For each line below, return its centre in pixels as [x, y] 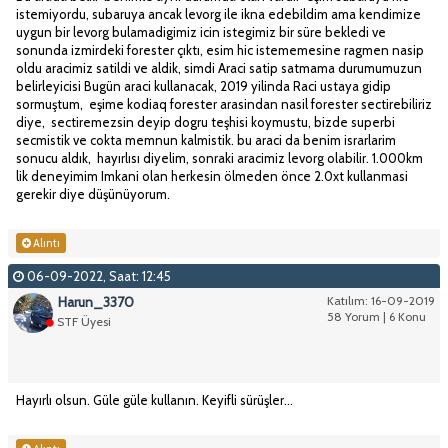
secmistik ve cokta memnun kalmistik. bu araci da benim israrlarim [206, 140]
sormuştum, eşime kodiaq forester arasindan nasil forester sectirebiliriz [224, 104]
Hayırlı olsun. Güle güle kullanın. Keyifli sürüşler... [154, 400]
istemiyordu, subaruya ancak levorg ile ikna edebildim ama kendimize [218, 14]
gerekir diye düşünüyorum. [93, 194]
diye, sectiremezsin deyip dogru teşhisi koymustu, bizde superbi [205, 122]
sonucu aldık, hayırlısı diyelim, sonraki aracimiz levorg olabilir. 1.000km [219, 158]
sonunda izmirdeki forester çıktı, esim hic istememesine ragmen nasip [220, 50]
